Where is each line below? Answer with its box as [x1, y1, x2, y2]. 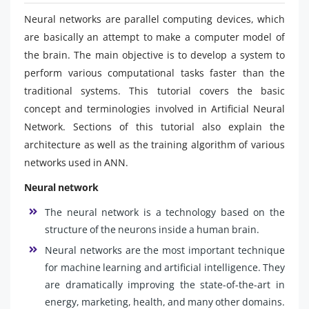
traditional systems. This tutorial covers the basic [24, 83, 285, 97]
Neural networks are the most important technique [45, 243, 285, 257]
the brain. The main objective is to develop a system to [24, 48, 285, 61]
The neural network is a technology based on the [45, 205, 285, 219]
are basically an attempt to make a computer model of [24, 30, 285, 43]
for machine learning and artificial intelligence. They [45, 260, 285, 274]
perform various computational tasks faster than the [24, 66, 285, 79]
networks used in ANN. [24, 155, 128, 169]
